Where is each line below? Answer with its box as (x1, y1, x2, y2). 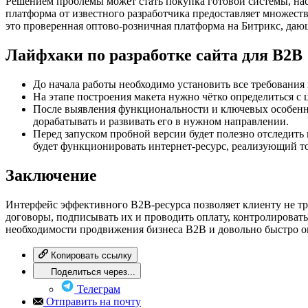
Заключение (5, 166, 97, 184)
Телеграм (74, 283, 120, 295)
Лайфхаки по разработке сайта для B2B (5, 46, 302, 65)
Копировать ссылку (51, 250, 132, 261)
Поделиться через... (51, 266, 135, 277)
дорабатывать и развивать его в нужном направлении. (33, 115, 289, 127)
